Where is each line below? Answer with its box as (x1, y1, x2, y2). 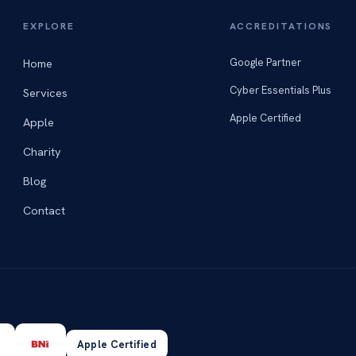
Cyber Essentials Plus (229, 83, 331, 97)
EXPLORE (22, 20, 75, 33)
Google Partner (229, 56, 301, 69)
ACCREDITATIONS (229, 20, 333, 33)
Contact (22, 203, 65, 218)
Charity (22, 144, 61, 159)
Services (22, 85, 68, 100)
